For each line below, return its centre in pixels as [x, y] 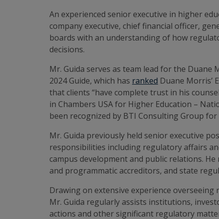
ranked [145, 81]
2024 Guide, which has [91, 81]
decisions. [67, 49]
